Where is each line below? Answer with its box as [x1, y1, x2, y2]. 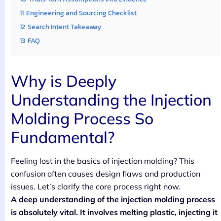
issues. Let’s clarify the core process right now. [11, 181, 181, 191]
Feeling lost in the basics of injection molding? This [11, 155, 194, 166]
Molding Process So [11, 108, 153, 128]
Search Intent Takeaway [28, 21, 101, 32]
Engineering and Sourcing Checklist [26, 7, 137, 18]
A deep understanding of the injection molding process [11, 194, 215, 204]
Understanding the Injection [11, 89, 212, 110]
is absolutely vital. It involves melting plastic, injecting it [11, 207, 218, 217]
